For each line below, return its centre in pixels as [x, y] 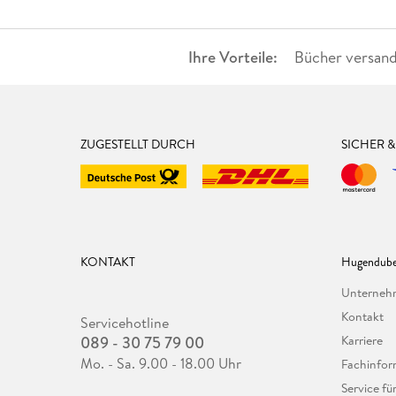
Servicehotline [125, 323]
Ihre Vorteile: [233, 57]
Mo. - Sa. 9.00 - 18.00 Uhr [161, 364]
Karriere [362, 341]
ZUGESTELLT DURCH [138, 145]
